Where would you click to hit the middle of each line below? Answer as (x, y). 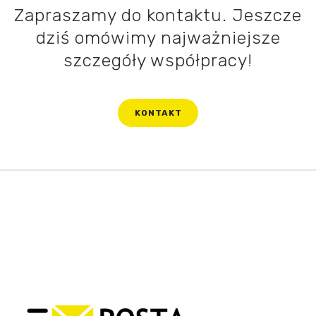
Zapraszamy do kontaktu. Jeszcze (158, 16)
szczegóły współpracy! (158, 61)
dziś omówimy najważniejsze (158, 38)
